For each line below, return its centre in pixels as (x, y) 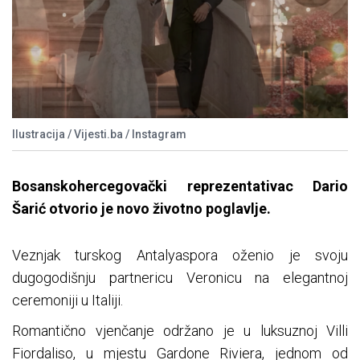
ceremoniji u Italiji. (67, 301)
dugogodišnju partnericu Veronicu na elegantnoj (180, 278)
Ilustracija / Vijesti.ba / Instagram (99, 135)
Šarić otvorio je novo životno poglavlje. (141, 209)
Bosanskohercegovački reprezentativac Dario (180, 186)
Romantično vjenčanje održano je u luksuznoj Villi (180, 331)
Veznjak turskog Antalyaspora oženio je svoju (180, 256)
